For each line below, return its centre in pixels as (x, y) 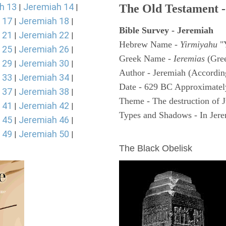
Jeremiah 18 (44, 21)
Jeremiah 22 (44, 35)
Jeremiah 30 (44, 63)
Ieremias (189, 59)
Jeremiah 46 (44, 120)
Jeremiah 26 (44, 49)
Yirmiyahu (200, 44)
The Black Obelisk (156, 148)
